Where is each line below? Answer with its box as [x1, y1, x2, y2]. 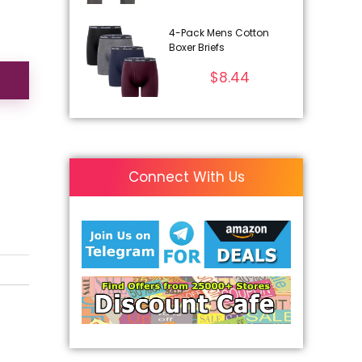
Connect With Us [128, 167, 245, 187]
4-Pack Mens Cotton [168, 25, 269, 40]
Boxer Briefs [168, 40, 225, 54]
